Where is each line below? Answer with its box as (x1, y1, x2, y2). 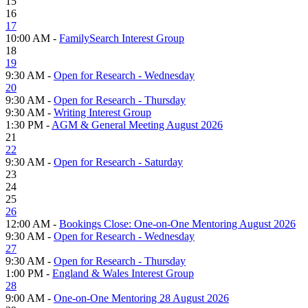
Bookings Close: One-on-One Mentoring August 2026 (59, 217, 296, 230)
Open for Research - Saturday (54, 155, 183, 168)
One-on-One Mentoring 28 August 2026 (54, 291, 229, 304)
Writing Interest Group (54, 106, 151, 118)
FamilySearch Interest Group (59, 32, 184, 44)
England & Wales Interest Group (52, 267, 194, 279)
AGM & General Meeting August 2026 (52, 118, 223, 131)
